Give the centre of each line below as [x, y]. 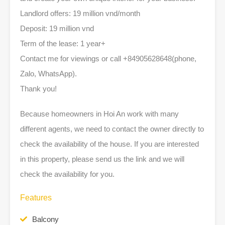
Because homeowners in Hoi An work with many [99, 114]
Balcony [45, 219]
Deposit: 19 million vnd [57, 28]
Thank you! [38, 89]
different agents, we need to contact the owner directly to [112, 129]
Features [36, 198]
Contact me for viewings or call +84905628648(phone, [108, 59]
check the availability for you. [67, 174]
